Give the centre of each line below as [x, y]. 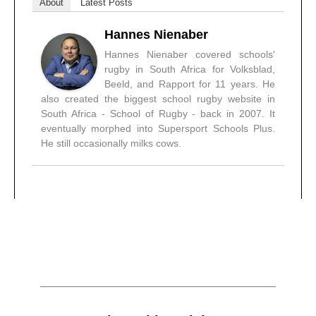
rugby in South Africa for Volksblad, [190, 69]
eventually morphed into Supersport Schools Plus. [158, 129]
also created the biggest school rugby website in [158, 99]
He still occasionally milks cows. [111, 144]
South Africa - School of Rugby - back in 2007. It [158, 114]
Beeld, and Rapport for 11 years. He [190, 84]
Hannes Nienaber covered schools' [190, 55]
